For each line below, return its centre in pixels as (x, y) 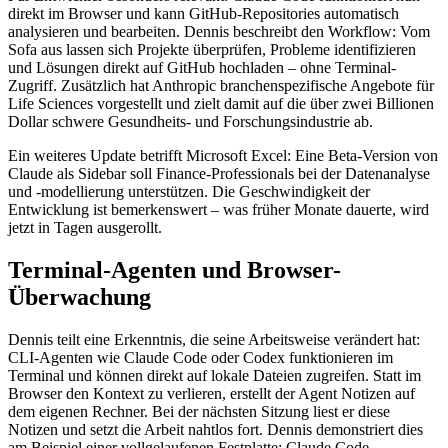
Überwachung (79, 297)
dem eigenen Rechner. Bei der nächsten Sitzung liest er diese (199, 412)
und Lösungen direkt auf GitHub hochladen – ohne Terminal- (202, 68)
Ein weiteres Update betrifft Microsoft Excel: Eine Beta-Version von (223, 156)
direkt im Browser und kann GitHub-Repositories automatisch (203, 14)
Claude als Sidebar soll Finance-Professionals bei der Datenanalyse (219, 174)
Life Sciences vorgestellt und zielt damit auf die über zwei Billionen (221, 104)
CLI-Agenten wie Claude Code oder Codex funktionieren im (200, 358)
